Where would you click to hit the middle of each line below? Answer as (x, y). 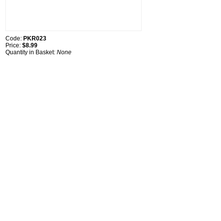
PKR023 (35, 39)
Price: (14, 46)
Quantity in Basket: (31, 53)
